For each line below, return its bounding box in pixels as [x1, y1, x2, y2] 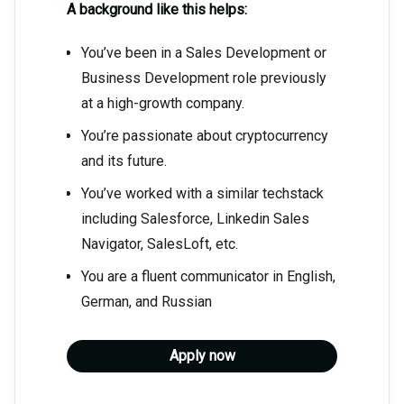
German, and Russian [81, 293, 212, 311]
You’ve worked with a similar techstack [81, 185, 324, 203]
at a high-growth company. [81, 95, 244, 113]
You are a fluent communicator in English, [81, 268, 335, 286]
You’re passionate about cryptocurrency [81, 127, 328, 145]
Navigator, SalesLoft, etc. [81, 235, 238, 253]
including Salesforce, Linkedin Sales [81, 210, 309, 228]
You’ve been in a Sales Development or [81, 44, 326, 62]
